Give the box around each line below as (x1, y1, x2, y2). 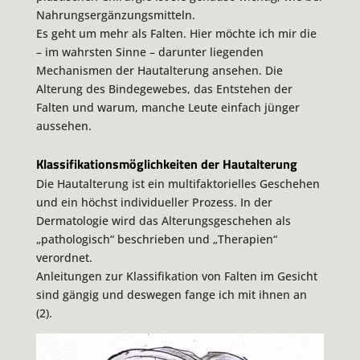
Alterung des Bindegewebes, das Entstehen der (35, 80, 292, 96)
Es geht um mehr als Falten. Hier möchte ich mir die (35, 25, 317, 41)
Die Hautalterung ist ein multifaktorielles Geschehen (35, 176, 320, 192)
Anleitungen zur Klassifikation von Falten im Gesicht (35, 268, 317, 284)
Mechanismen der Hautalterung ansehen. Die (35, 62, 283, 78)
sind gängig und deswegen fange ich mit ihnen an (35, 287, 307, 303)
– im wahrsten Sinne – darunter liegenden (35, 43, 264, 59)
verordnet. (35, 250, 92, 266)
